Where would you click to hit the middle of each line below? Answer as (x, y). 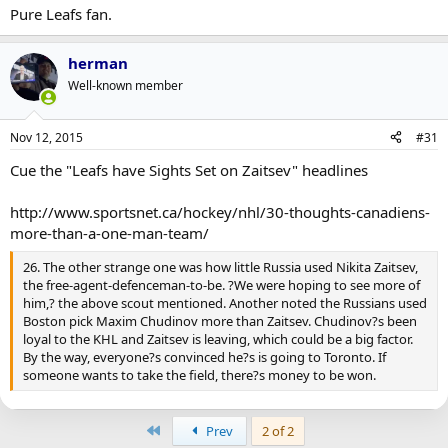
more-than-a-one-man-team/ (109, 232)
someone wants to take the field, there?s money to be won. (199, 375)
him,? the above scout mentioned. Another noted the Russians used (225, 303)
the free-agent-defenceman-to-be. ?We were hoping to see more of (221, 285)
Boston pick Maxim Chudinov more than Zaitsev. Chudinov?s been (220, 321)
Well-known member (125, 85)
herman (98, 63)
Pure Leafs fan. (61, 14)
